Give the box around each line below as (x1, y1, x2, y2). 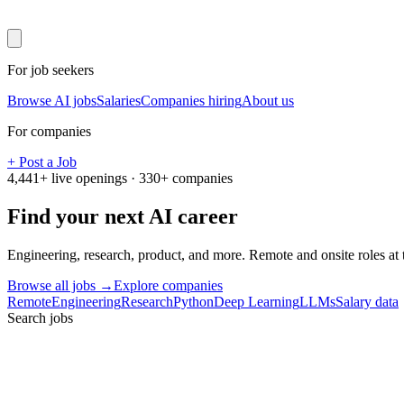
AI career (149, 204, 238, 228)
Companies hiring (141, 93, 242, 109)
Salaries (96, 93, 141, 109)
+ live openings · (40, 170, 135, 187)
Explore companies (114, 277, 223, 293)
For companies (7, 124, 91, 140)
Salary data (335, 293, 399, 309)
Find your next (7, 204, 144, 228)
